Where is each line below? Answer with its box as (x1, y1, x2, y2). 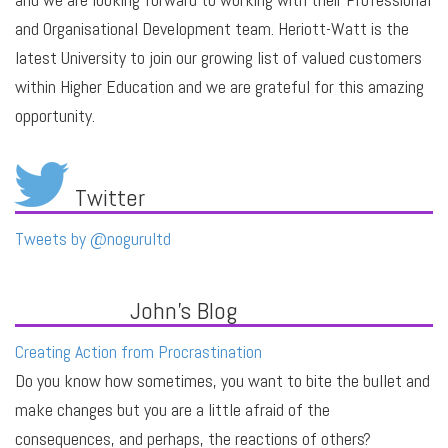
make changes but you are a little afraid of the (15, 397, 330, 421)
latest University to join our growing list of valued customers (15, 45, 422, 69)
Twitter (75, 181, 145, 213)
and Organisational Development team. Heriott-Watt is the (15, 16, 409, 40)
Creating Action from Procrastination (15, 339, 262, 363)
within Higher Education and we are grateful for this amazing (15, 74, 424, 98)
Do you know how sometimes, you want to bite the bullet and (15, 368, 430, 392)
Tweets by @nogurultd (15, 226, 171, 250)
